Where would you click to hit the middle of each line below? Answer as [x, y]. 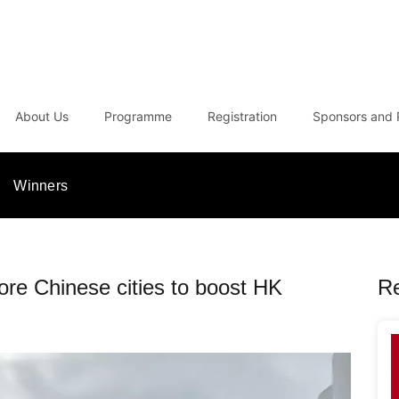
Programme [138, 116]
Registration [243, 116]
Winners [41, 185]
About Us [42, 116]
